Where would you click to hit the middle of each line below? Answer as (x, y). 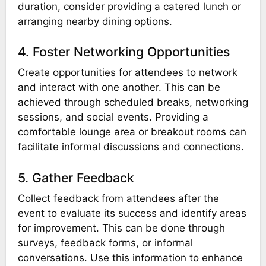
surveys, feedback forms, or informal (105, 243)
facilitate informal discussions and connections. (131, 147)
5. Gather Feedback (76, 177)
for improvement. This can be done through (121, 228)
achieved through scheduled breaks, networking (133, 102)
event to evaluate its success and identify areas (132, 213)
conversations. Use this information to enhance (130, 258)
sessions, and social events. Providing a (113, 117)
